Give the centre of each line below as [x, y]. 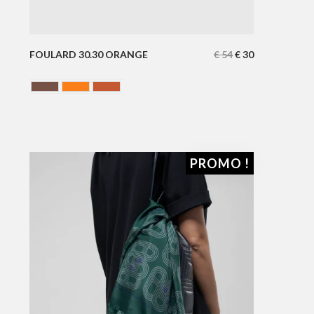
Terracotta [135, 98]
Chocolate [72, 98]
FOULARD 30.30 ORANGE [89, 54]
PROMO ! [220, 163]
